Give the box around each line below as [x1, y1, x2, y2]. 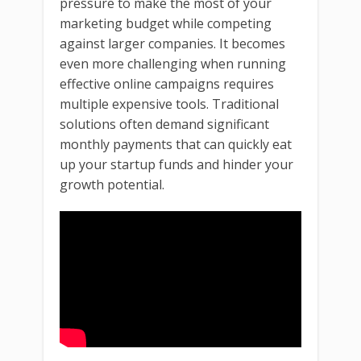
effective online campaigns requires [60, 75, 274, 93]
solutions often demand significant [60, 115, 269, 133]
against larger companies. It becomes [60, 35, 285, 52]
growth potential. [60, 176, 164, 193]
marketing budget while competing [60, 15, 272, 32]
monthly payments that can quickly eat [60, 135, 292, 153]
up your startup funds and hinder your [60, 156, 293, 173]
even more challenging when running [60, 55, 286, 73]
